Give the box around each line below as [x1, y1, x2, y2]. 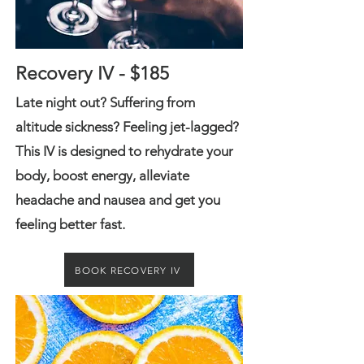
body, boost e [15, 167, 98, 184]
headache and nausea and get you [15, 192, 220, 208]
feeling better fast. [15, 216, 128, 232]
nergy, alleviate [98, 167, 189, 184]
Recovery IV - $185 [15, 63, 169, 84]
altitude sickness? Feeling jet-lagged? [15, 119, 239, 135]
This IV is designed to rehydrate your [15, 143, 233, 159]
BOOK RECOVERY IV [74, 263, 181, 276]
